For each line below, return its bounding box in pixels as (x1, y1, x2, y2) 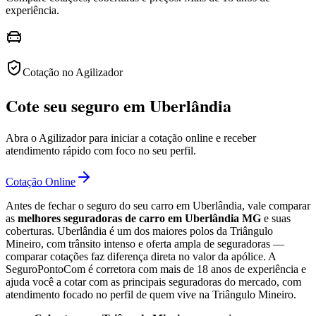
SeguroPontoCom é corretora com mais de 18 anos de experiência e (6, 262, 306, 275)
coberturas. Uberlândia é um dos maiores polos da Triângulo (6, 224, 273, 237)
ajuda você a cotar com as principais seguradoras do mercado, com (6, 275, 301, 288)
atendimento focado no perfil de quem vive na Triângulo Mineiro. (6, 288, 296, 300)
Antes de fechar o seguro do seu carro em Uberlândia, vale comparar (6, 199, 310, 212)
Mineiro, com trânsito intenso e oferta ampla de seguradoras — (6, 237, 284, 250)
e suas (261, 212, 291, 224)
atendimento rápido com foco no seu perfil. (6, 144, 196, 157)
